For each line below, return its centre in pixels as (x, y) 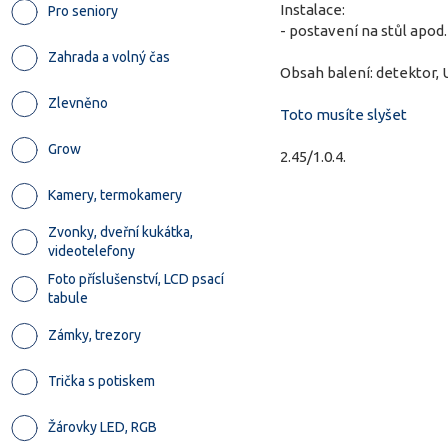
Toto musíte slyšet (343, 115)
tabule (68, 298)
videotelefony (91, 251)
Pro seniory (83, 11)
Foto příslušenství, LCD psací (136, 279)
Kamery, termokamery (115, 195)
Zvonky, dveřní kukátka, (120, 232)
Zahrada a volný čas (109, 57)
